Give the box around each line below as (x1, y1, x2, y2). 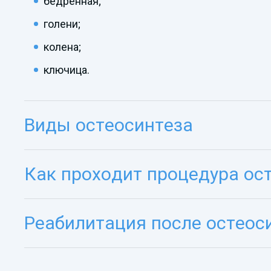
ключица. (44, 63, 90, 76)
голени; (44, 17, 80, 30)
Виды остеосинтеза (24, 114, 193, 135)
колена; (44, 40, 81, 53)
